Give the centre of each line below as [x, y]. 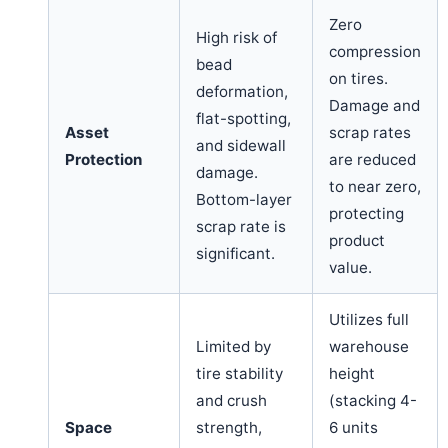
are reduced [372, 159]
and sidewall [241, 145]
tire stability [239, 373]
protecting [366, 213]
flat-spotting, [243, 118]
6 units [353, 427]
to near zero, [375, 186]
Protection [103, 159]
